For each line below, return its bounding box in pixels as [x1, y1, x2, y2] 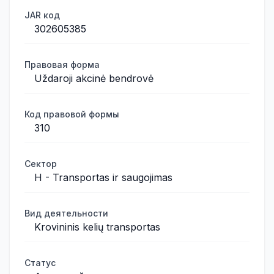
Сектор [24, 158, 57, 169]
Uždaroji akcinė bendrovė [34, 72, 154, 84]
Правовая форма [24, 59, 100, 70]
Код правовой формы [24, 109, 119, 119]
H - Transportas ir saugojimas [34, 171, 172, 183]
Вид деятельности [24, 208, 108, 218]
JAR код [24, 10, 60, 20]
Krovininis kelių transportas [34, 221, 160, 233]
